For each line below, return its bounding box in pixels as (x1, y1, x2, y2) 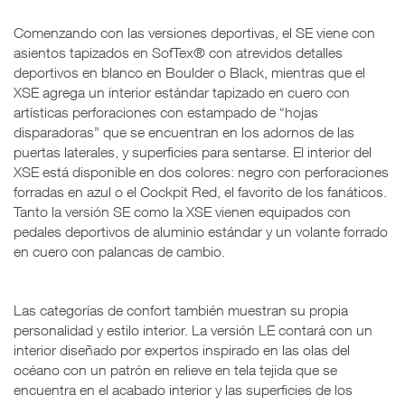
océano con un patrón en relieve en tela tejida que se (14, 361, 337, 378)
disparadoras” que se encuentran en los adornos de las (14, 123, 354, 140)
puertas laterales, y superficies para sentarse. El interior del (14, 143, 372, 160)
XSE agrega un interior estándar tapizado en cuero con (14, 83, 350, 100)
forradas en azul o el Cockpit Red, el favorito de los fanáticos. (14, 183, 387, 200)
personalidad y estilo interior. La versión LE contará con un (14, 321, 372, 338)
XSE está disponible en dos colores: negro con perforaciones (14, 163, 389, 180)
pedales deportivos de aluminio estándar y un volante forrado (14, 222, 388, 240)
